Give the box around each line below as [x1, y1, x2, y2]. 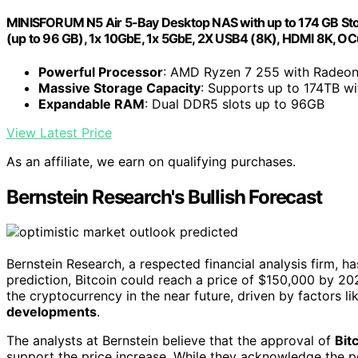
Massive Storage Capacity [38, 79, 201, 96]
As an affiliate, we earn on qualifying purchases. [6, 153, 296, 169]
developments [6, 304, 97, 320]
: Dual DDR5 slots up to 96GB [145, 95, 324, 112]
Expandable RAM [38, 95, 145, 112]
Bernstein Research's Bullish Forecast [6, 185, 322, 209]
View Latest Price [6, 124, 112, 141]
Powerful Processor [38, 63, 163, 80]
